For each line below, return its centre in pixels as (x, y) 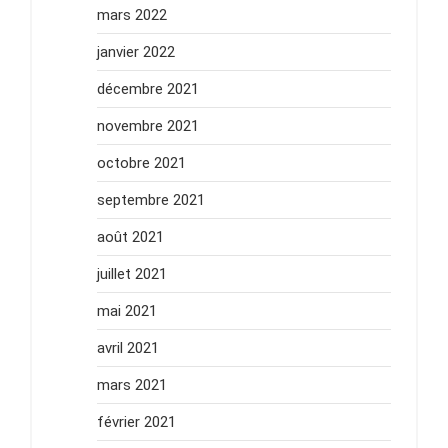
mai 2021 (127, 310)
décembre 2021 (148, 88)
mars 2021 (132, 384)
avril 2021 (128, 347)
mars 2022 (132, 14)
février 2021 (136, 421)
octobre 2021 (141, 162)
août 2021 (130, 236)
